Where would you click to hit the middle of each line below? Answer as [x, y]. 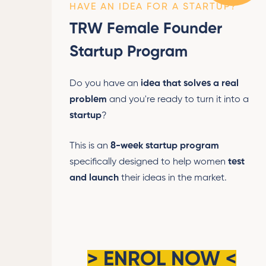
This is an [90, 146]
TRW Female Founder [146, 29]
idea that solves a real [190, 83]
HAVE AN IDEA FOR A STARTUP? [153, 7]
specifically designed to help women [149, 162]
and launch [94, 178]
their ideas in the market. [174, 178]
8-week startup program [165, 146]
